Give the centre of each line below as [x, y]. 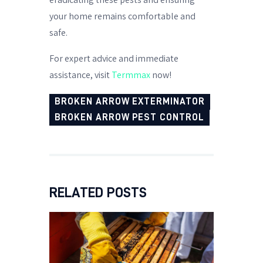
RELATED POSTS [98, 193]
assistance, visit [80, 75]
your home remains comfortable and [122, 16]
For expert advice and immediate [114, 58]
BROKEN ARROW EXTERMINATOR [130, 102]
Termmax [131, 75]
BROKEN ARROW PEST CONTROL [129, 118]
